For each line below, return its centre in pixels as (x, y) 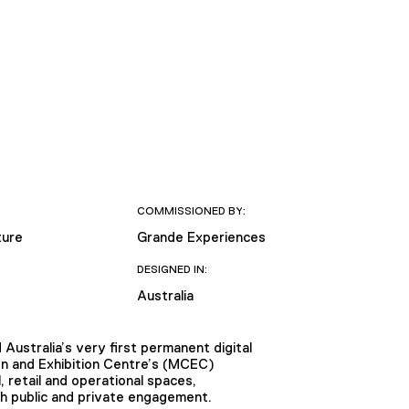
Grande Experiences (201, 236)
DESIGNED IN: (172, 269)
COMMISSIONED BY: (191, 210)
